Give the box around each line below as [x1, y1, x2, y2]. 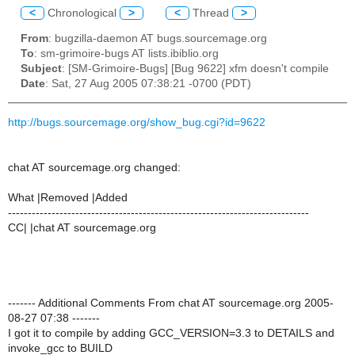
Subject [21, 63, 62, 75]
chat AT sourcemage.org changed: [8, 161, 181, 174]
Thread [189, 6, 232, 19]
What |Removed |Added [8, 191, 128, 204]
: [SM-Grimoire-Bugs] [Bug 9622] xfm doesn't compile [62, 63, 329, 75]
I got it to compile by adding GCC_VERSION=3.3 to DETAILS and [8, 326, 334, 339]
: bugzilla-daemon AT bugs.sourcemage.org [48, 32, 267, 45]
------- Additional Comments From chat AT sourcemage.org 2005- [8, 296, 334, 309]
